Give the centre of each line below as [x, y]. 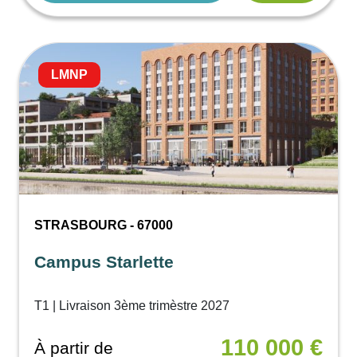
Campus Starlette [104, 262]
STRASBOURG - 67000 [104, 226]
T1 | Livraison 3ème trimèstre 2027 [132, 306]
